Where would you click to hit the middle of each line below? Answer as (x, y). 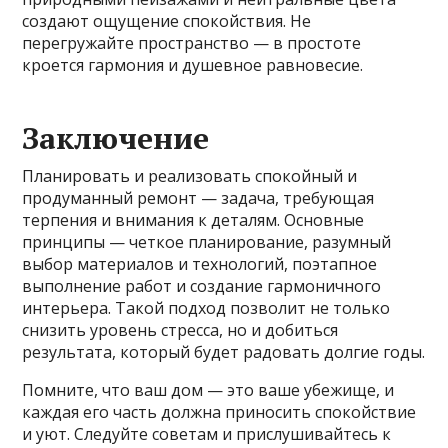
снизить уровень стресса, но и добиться (180, 330)
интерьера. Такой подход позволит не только (206, 308)
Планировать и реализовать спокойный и (190, 176)
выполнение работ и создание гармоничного (202, 286)
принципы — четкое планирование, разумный (207, 242)
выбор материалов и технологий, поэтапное (200, 264)
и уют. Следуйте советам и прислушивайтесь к (207, 434)
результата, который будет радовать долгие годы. (224, 352)
